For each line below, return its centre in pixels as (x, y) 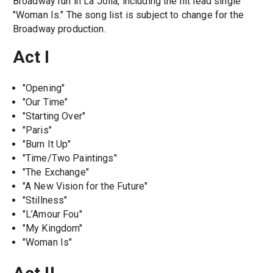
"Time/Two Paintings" (69, 158)
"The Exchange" (55, 172)
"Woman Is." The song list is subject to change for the (128, 15)
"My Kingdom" (52, 229)
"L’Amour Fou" (52, 214)
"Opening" (44, 88)
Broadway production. (59, 29)
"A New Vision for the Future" (85, 186)
